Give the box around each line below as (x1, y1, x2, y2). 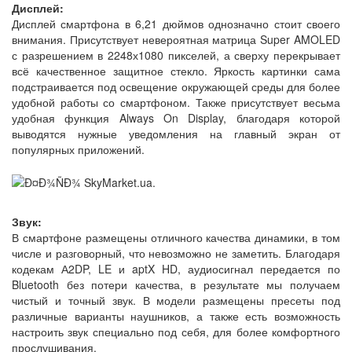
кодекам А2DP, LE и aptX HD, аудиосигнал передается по (12, 261, 340, 277)
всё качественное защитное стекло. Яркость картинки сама (12, 62, 340, 79)
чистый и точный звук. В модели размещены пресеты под (12, 292, 340, 309)
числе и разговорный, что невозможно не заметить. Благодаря (12, 245, 340, 262)
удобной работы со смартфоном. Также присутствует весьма (12, 93, 340, 110)
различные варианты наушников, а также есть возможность (12, 308, 340, 324)
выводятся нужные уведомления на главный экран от (12, 125, 340, 141)
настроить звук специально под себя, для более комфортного (12, 324, 340, 340)
